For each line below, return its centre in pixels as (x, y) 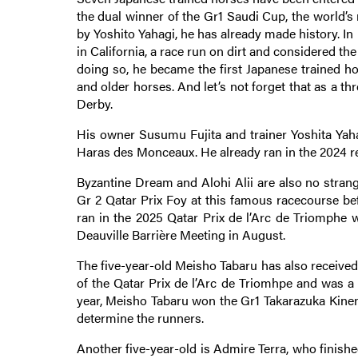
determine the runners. (141, 317)
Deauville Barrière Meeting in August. (181, 234)
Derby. (94, 103)
